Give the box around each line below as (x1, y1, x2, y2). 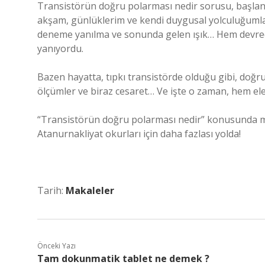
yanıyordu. (37, 42, 83, 55)
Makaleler (66, 184, 114, 197)
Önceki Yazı (37, 241, 76, 251)
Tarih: (37, 184, 66, 197)
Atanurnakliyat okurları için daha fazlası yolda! (37, 127, 241, 140)
